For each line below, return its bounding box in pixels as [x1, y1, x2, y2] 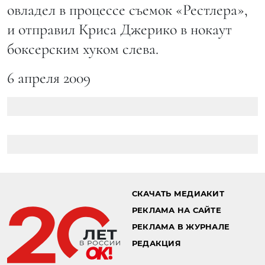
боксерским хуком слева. [7, 39, 159, 58]
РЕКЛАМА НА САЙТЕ [131, 205, 221, 215]
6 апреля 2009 [7, 68, 91, 87]
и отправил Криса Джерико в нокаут [7, 20, 232, 38]
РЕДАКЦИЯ [131, 238, 181, 248]
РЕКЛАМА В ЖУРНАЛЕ [131, 222, 230, 231]
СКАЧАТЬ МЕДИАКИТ [131, 189, 224, 198]
